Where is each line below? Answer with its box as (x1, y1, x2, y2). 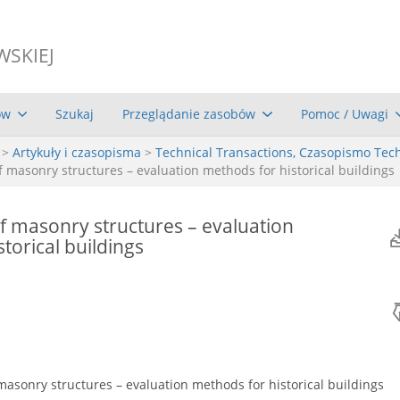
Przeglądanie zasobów (122, 104, 256, 122)
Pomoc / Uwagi (300, 104, 388, 122)
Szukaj (55, 104, 95, 122)
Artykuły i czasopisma (12, 143, 141, 161)
